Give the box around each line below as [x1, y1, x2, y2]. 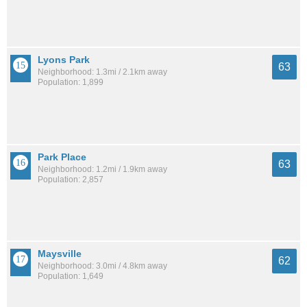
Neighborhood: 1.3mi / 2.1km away [38, 67, 167, 77]
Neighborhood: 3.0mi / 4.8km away [38, 261, 167, 271]
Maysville [38, 248, 82, 260]
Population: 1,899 [38, 77, 103, 88]
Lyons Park [38, 54, 90, 66]
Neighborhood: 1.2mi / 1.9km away [38, 164, 167, 174]
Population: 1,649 [38, 271, 103, 282]
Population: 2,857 [38, 174, 103, 184]
